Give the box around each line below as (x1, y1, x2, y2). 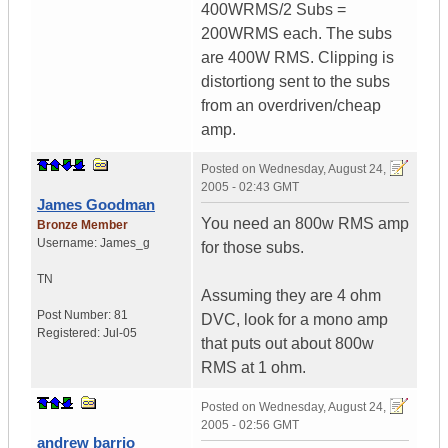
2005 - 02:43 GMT (201, 180, 299, 195)
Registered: (37, 326, 103, 341)
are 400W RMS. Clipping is (201, 49, 394, 67)
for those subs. (201, 239, 304, 257)
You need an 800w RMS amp (201, 215, 409, 233)
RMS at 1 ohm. (201, 359, 306, 377)
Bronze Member (37, 218, 128, 233)
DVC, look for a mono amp (201, 311, 388, 329)
